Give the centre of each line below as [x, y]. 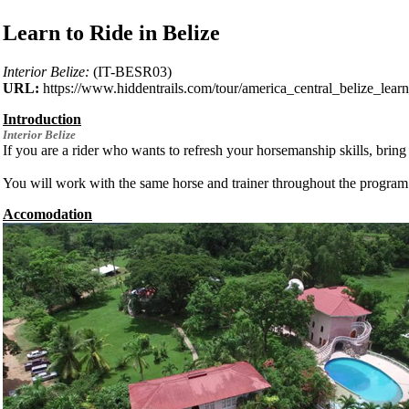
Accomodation [47, 214]
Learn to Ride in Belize [111, 32]
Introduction [42, 119]
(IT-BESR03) [131, 71]
